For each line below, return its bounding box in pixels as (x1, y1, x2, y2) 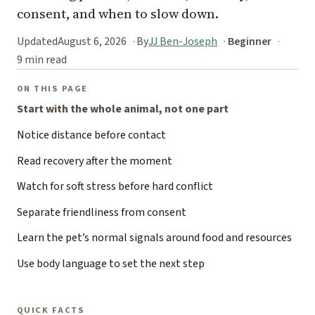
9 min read (17, 51, 67, 67)
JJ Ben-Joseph (148, 34, 218, 50)
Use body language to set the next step (17, 255, 205, 271)
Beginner (227, 34, 271, 50)
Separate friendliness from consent (17, 204, 186, 220)
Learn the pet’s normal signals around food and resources (17, 230, 292, 246)
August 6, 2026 (58, 34, 127, 50)
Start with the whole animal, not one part (17, 101, 229, 117)
